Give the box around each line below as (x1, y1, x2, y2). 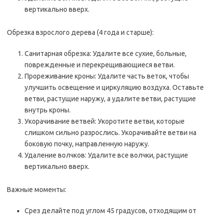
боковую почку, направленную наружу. (25, 140, 149, 148)
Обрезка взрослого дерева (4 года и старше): (7, 28, 154, 36)
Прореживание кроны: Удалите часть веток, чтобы (25, 72, 189, 80)
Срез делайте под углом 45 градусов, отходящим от (25, 207, 196, 215)
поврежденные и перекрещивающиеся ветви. (25, 61, 175, 69)
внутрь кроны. (25, 106, 71, 114)
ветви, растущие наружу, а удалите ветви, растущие (25, 95, 196, 103)
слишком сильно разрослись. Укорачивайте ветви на (25, 129, 196, 137)
